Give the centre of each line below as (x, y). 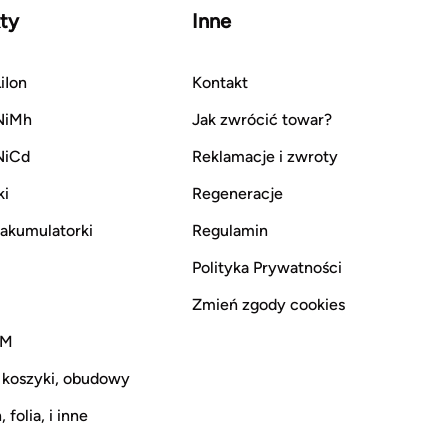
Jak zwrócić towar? (262, 119)
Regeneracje (237, 193)
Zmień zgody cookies (268, 304)
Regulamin (230, 230)
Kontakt (220, 82)
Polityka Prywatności (267, 267)
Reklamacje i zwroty (265, 156)
